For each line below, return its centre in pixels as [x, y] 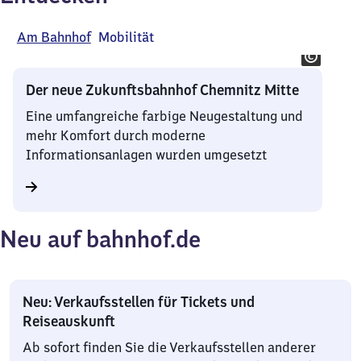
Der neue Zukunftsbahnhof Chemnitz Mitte [162, 90]
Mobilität [127, 37]
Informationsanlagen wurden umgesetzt [146, 155]
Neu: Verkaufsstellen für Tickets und [139, 302]
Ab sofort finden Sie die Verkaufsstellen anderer [169, 347]
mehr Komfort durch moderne [116, 135]
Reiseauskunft [69, 321]
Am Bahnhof [54, 37]
